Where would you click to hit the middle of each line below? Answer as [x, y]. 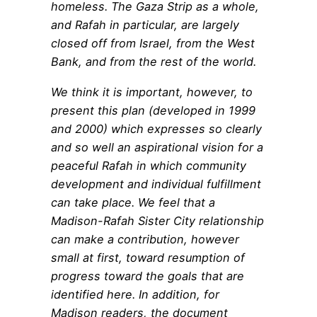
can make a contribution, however [145, 239]
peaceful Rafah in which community [149, 165]
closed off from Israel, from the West [153, 44]
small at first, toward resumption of [148, 257]
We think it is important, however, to [152, 92]
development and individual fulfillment [156, 184]
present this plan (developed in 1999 [153, 110]
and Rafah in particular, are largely [145, 25]
